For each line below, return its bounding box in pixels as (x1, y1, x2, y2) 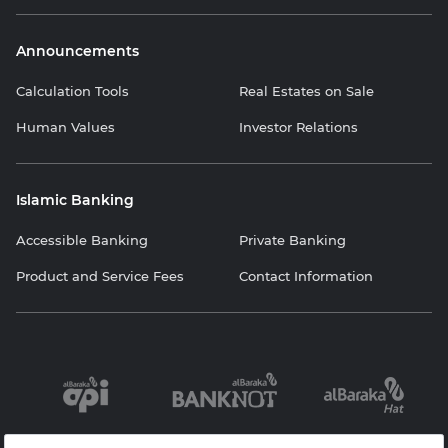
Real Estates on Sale (239, 83, 374, 100)
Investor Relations (239, 119, 358, 136)
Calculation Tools (16, 83, 129, 100)
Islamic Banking (16, 191, 134, 210)
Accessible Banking (16, 232, 148, 249)
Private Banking (239, 232, 346, 249)
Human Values (16, 119, 115, 136)
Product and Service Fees (16, 268, 184, 285)
